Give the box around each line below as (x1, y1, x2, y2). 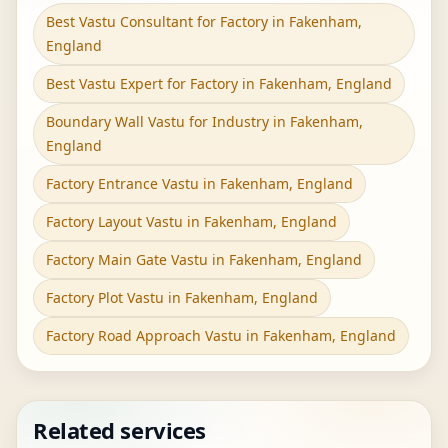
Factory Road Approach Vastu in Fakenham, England (46, 326, 396, 345)
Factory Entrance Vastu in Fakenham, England (46, 174, 353, 193)
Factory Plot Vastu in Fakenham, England (46, 288, 318, 307)
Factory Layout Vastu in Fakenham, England (46, 212, 337, 231)
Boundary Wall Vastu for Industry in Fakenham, (46, 112, 363, 131)
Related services (33, 415, 206, 445)
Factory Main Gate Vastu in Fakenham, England (46, 250, 362, 269)
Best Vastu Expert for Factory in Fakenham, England (46, 74, 392, 93)
